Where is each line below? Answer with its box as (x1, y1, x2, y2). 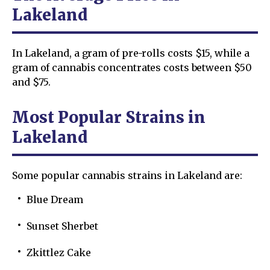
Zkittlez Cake (27, 246, 91, 259)
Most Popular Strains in (12, 107, 206, 127)
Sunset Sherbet (27, 219, 98, 232)
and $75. (12, 75, 51, 88)
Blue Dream (27, 193, 83, 206)
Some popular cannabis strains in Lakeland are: (12, 169, 242, 181)
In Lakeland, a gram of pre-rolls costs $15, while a (12, 46, 250, 59)
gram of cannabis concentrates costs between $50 (12, 61, 252, 74)
